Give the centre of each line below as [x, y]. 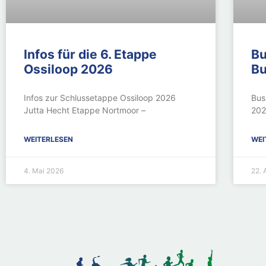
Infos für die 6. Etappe [90, 55]
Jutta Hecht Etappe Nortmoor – [85, 110]
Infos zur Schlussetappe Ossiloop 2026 [100, 98]
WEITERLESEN [48, 140]
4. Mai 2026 [44, 171]
